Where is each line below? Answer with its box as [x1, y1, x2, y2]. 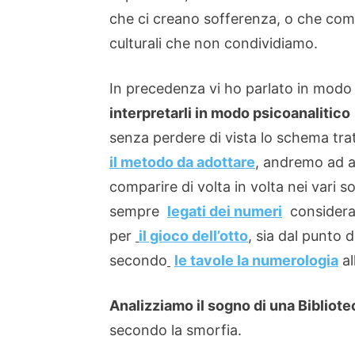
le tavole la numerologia [174, 252, 338, 269]
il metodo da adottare [109, 154, 255, 170]
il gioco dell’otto [139, 227, 248, 244]
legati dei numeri [167, 203, 282, 219]
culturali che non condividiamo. [109, 35, 318, 52]
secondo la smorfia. [109, 322, 242, 338]
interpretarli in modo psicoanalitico [109, 105, 350, 121]
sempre [109, 203, 167, 219]
